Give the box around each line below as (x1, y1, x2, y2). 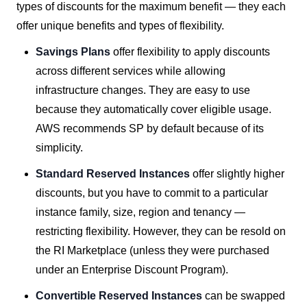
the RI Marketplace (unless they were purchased (36, 245, 269, 256)
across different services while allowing (36, 65, 225, 77)
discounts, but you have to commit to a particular (36, 187, 268, 199)
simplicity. (36, 142, 83, 153)
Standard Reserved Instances (36, 168, 193, 180)
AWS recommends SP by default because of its (36, 123, 264, 134)
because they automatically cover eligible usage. (36, 103, 271, 115)
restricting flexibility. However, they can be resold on (36, 225, 286, 237)
